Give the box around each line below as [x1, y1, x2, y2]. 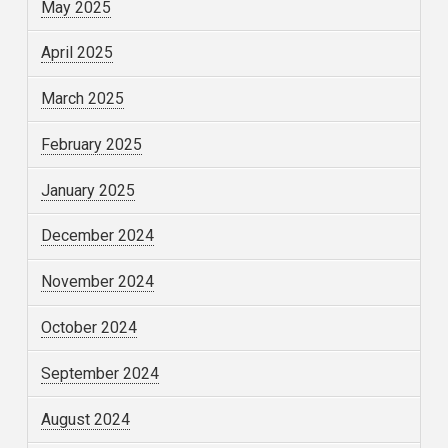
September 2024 [41, 363, 160, 383]
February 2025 [41, 134, 143, 154]
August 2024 [41, 409, 131, 429]
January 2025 [41, 180, 136, 200]
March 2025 [41, 89, 125, 109]
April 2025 [41, 43, 114, 63]
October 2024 [41, 318, 138, 337]
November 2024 [41, 272, 155, 292]
